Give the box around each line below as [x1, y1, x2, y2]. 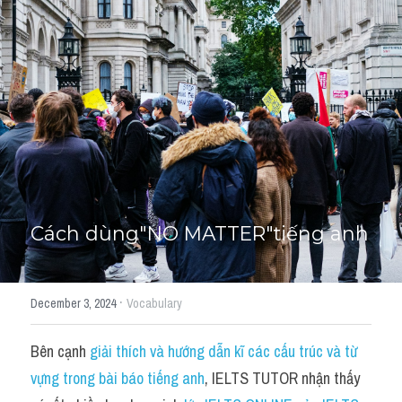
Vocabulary [127, 295, 182, 311]
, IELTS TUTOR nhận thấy [205, 367, 360, 389]
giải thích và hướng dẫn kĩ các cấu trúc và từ [90, 340, 357, 363]
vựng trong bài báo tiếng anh [31, 367, 205, 389]
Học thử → [74, 40, 148, 65]
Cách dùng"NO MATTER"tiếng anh [31, 222, 369, 245]
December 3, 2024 [31, 295, 116, 311]
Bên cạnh [31, 340, 90, 363]
